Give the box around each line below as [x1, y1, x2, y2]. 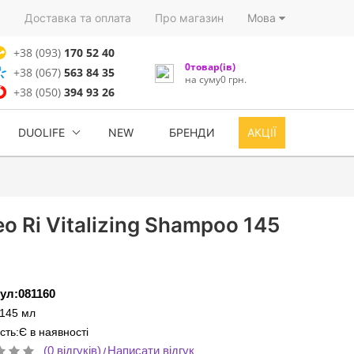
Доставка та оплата [24, 11, 131, 24]
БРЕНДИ [169, 126, 215, 139]
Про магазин [155, 11, 224, 24]
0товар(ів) [184, 59, 235, 73]
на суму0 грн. [184, 72, 247, 86]
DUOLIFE [18, 126, 65, 139]
